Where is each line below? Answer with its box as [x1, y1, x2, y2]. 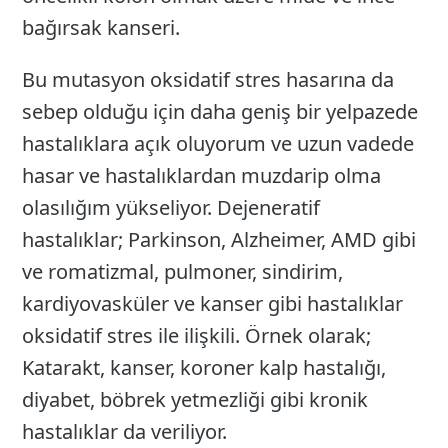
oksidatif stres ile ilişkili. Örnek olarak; [22, 322, 372, 350]
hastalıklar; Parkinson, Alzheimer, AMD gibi [22, 226, 417, 254]
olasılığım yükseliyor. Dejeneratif [22, 194, 321, 222]
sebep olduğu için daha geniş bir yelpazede [22, 98, 419, 126]
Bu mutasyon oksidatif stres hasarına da [22, 66, 395, 94]
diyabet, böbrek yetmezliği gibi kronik [22, 386, 369, 414]
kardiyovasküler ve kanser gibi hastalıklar [22, 290, 404, 318]
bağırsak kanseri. [22, 14, 181, 42]
